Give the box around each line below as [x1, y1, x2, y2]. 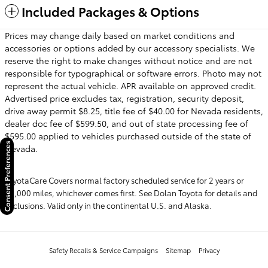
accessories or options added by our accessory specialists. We [5, 41, 255, 54]
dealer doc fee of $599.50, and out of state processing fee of [5, 117, 248, 129]
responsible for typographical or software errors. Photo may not [5, 66, 261, 79]
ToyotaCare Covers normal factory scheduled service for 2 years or [5, 174, 244, 185]
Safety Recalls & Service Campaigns [48, 245, 158, 255]
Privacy [198, 245, 220, 255]
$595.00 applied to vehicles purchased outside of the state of [5, 129, 251, 142]
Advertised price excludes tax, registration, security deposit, [5, 92, 244, 104]
